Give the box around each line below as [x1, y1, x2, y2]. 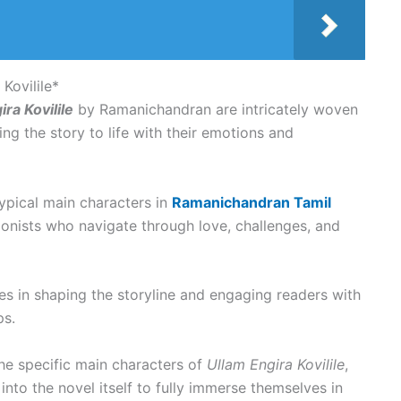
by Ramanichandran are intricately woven [73, 100, 358, 118]
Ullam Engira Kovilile [206, 354, 345, 373]
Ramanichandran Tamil [171, 192, 331, 211]
